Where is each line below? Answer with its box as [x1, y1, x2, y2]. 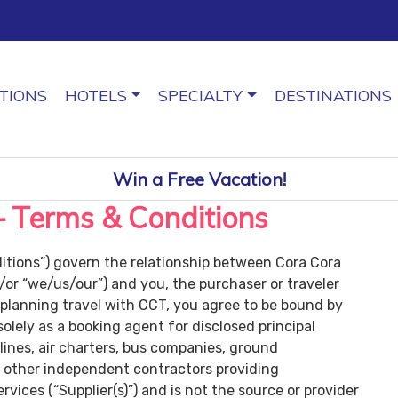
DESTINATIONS [274, 85, 392, 106]
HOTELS [64, 85, 127, 106]
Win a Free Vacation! [112, 167, 286, 190]
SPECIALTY [158, 85, 243, 106]
